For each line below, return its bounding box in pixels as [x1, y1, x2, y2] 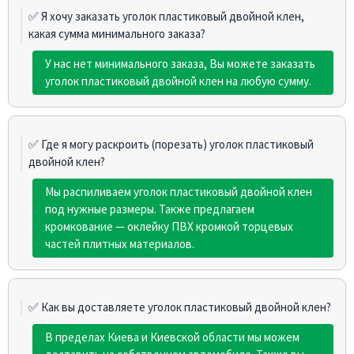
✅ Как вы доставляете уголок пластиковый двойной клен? [28, 299, 331, 314]
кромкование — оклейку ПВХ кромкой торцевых [45, 218, 293, 234]
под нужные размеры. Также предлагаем [45, 201, 254, 217]
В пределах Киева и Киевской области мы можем [45, 329, 299, 345]
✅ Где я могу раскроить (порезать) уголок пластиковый [28, 136, 314, 152]
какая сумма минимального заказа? [28, 25, 205, 41]
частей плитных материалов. [45, 235, 194, 251]
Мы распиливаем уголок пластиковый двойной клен [45, 183, 312, 199]
